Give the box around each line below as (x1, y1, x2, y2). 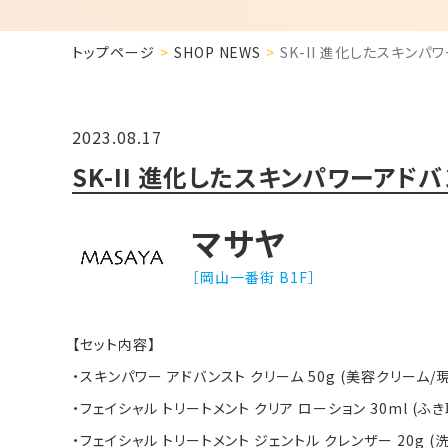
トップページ (72, 41, 155, 62)
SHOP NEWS (173, 41, 262, 62)
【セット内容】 (72, 333, 156, 354)
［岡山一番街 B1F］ (192, 266, 316, 287)
